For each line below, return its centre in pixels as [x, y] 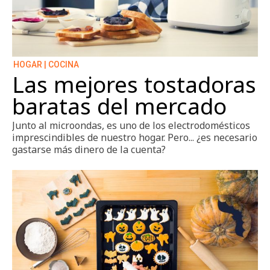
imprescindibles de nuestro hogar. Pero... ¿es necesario [135, 137]
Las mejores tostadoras [134, 84]
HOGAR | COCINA [46, 64]
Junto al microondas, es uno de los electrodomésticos [131, 125]
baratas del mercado [119, 106]
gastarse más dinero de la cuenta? [89, 149]
